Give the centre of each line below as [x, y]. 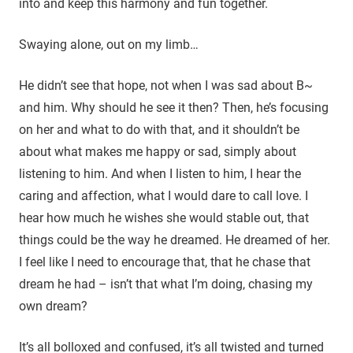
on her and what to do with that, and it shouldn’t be [159, 129]
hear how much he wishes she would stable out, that [164, 217]
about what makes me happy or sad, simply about [158, 151]
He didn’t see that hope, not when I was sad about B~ [166, 85]
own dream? [53, 306]
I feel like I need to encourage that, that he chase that [165, 262]
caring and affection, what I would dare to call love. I [163, 195]
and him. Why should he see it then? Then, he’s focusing [174, 107]
